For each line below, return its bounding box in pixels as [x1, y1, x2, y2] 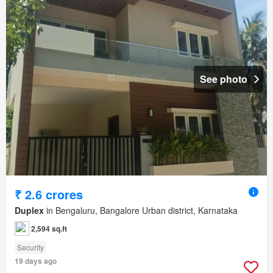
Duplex [15, 204, 44, 217]
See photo [200, 72, 247, 87]
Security [17, 242, 44, 253]
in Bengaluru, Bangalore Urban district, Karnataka [44, 204, 238, 217]
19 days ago [15, 255, 57, 267]
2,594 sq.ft [31, 223, 67, 235]
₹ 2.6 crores [15, 185, 83, 204]
